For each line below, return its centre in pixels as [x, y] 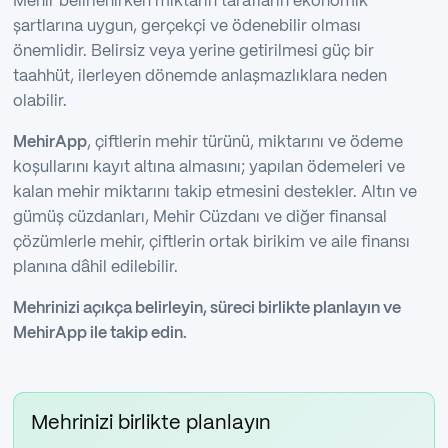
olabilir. [39, 102]
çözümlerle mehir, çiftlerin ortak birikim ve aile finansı [211, 243]
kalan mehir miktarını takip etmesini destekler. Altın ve [214, 193]
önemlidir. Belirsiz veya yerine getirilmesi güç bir [193, 52]
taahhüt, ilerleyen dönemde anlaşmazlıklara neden [199, 77]
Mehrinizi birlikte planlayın [150, 423]
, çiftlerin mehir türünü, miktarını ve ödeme [244, 143]
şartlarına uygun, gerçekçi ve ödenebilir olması [186, 27]
